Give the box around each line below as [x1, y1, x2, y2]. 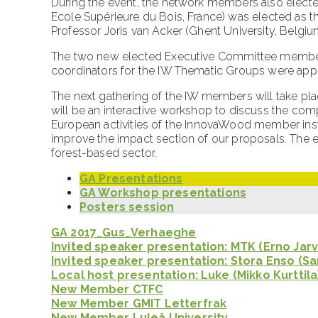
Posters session [79, 199, 175, 214]
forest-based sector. [51, 146, 158, 160]
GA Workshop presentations [79, 185, 246, 199]
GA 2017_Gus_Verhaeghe [51, 225, 197, 239]
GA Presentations [79, 171, 183, 185]
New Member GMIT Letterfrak [51, 296, 227, 310]
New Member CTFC [51, 282, 163, 296]
